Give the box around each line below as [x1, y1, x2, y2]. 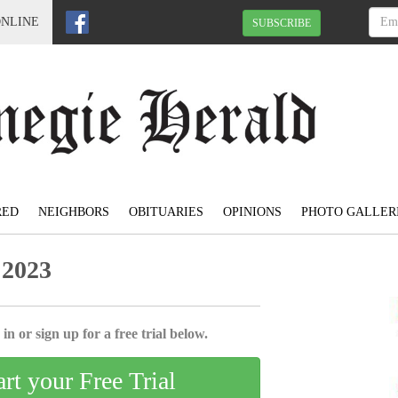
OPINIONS [222, 205, 282, 219]
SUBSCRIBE [252, 16, 311, 29]
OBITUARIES [128, 205, 203, 219]
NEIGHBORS [37, 205, 109, 219]
